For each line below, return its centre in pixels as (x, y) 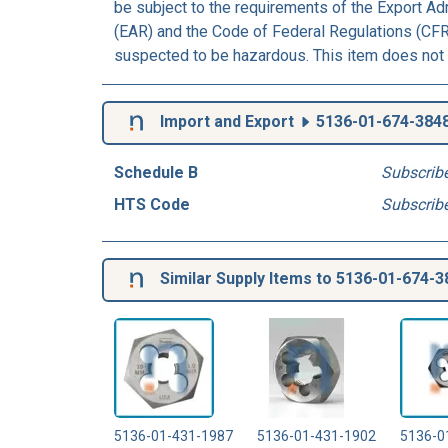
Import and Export (227, 121)
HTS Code (152, 204)
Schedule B (156, 172)
